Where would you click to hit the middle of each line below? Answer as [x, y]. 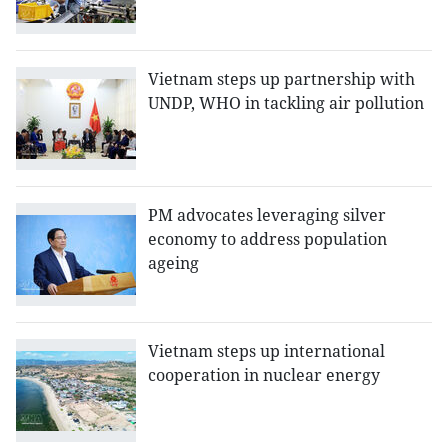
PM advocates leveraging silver [267, 215]
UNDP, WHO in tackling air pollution [286, 103]
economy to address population [267, 239]
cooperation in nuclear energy [264, 375]
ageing [173, 263]
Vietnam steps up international [266, 351]
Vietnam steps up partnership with [281, 79]
